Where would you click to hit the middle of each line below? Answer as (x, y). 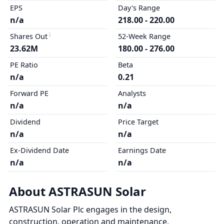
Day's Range (139, 8)
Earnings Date (142, 150)
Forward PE (29, 93)
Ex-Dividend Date (39, 150)
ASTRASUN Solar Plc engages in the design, (90, 209)
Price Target (138, 122)
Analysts (132, 93)
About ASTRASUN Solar (77, 191)
